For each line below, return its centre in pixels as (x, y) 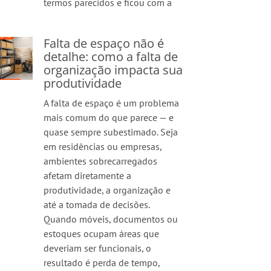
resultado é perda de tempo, (102, 263)
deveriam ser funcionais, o (98, 248)
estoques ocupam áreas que (102, 233)
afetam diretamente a (88, 175)
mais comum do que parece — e (109, 117)
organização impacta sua (113, 70)
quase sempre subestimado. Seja (111, 132)
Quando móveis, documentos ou (111, 219)
